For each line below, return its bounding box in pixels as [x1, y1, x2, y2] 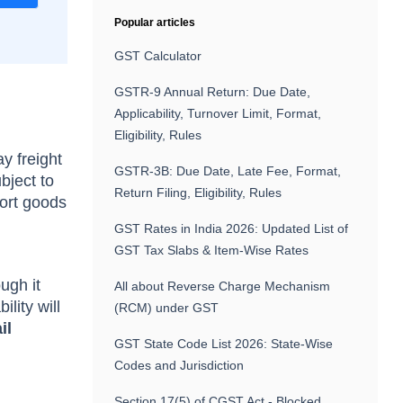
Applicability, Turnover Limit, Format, [114, 106, 322, 121]
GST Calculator [114, 49, 202, 63]
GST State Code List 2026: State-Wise [114, 336, 334, 351]
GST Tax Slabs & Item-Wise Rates [114, 243, 309, 257]
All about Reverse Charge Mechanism [114, 279, 331, 293]
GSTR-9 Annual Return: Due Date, [114, 85, 311, 99]
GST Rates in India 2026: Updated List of [114, 221, 349, 236]
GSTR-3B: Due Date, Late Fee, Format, [114, 164, 342, 178]
